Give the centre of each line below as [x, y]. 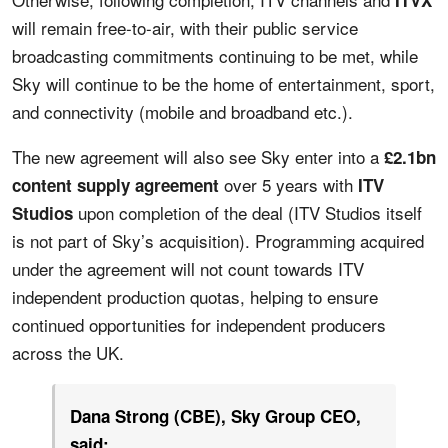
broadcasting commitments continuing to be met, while [215, 55]
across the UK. [68, 352]
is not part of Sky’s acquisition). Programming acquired [218, 240]
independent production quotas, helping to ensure [195, 296]
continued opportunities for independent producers [199, 324]
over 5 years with [288, 184]
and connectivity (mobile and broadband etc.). [182, 111]
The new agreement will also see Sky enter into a [198, 156]
